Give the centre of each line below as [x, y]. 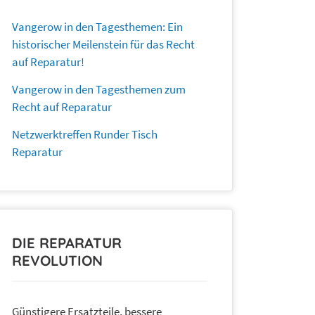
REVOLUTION [57, 261]
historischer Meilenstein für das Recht [103, 45]
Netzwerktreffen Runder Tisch [85, 135]
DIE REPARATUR [67, 243]
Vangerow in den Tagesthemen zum [99, 90]
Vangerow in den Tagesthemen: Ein [97, 27]
